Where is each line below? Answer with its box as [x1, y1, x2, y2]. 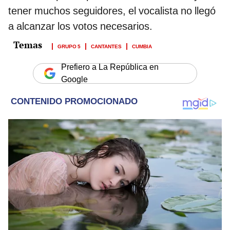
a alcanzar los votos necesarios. [8, 20, 152, 33]
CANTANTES [91, 42, 122, 50]
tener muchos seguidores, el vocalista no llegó [8, 5, 216, 17]
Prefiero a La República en [61, 62, 159, 72]
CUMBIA [132, 42, 152, 50]
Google [61, 74, 88, 85]
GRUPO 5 [57, 42, 81, 50]
